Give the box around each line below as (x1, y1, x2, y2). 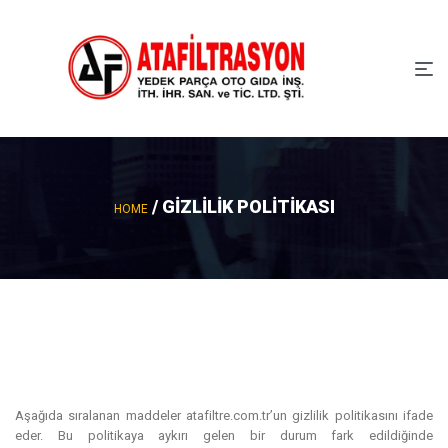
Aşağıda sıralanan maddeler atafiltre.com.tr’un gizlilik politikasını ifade (15, 407, 433, 423)
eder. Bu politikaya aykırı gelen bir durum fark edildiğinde (15, 427, 433, 443)
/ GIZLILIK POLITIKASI (147, 196, 335, 218)
